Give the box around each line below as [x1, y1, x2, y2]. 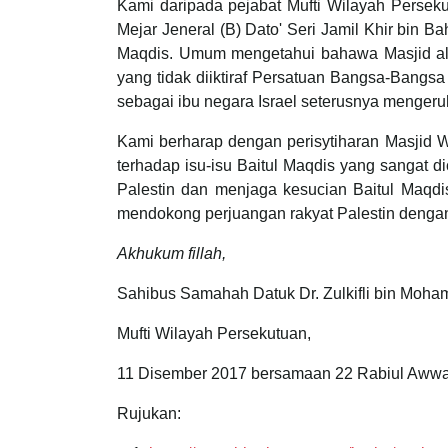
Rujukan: [117, 404, 181, 422]
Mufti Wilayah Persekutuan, [117, 324, 311, 342]
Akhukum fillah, [117, 244, 226, 262]
